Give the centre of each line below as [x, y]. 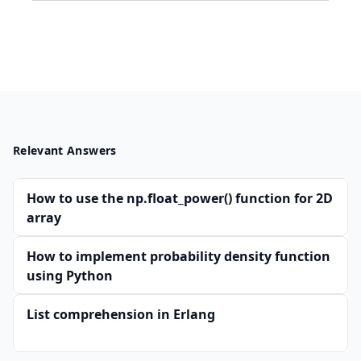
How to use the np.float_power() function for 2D [180, 198]
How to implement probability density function [178, 256]
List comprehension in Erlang [121, 314]
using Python [70, 276]
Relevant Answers [65, 150]
